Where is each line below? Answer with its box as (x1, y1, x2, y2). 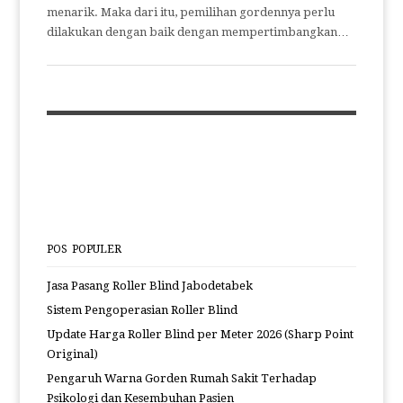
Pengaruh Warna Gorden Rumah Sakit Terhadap (47, 372, 318, 385)
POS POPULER (47, 243, 122, 255)
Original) (47, 347, 99, 361)
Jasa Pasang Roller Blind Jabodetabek (47, 279, 254, 292)
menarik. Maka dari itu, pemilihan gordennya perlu (47, 5, 336, 19)
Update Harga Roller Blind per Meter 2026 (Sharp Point (47, 327, 354, 341)
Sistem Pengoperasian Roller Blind (47, 303, 238, 317)
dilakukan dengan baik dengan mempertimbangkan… (47, 25, 350, 39)
